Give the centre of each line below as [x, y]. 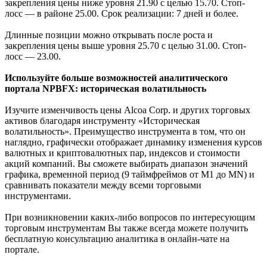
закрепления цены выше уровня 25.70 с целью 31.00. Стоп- [125, 45]
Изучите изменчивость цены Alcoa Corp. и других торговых [128, 110]
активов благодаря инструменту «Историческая [102, 120]
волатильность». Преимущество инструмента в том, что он [125, 131]
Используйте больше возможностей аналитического [116, 77]
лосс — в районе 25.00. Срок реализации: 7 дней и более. [122, 13]
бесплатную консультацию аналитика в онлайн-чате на [117, 238]
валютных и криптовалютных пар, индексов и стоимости [122, 153]
